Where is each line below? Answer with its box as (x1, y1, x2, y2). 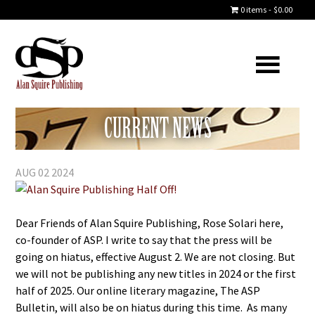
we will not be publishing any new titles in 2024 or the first (15, 266, 297, 281)
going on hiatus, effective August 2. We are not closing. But (15, 250, 296, 264)
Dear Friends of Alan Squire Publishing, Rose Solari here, (15, 216, 284, 230)
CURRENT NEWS (103, 112, 212, 145)
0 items (240, 4, 266, 15)
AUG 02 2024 (15, 165, 75, 179)
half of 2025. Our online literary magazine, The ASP (15, 283, 261, 297)
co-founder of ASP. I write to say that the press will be (15, 233, 273, 247)
